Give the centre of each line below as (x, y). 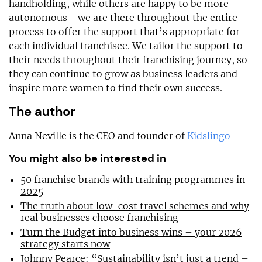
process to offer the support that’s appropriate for (124, 32)
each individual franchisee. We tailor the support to (126, 46)
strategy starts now (65, 244)
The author (42, 112)
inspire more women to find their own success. (116, 88)
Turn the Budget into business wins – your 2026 (131, 232)
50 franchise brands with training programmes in (133, 180)
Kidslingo (209, 136)
